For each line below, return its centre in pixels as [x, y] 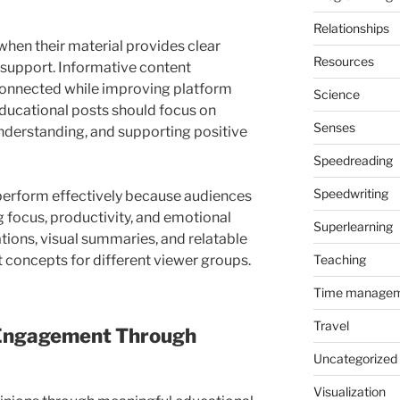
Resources [343, 61]
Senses [334, 127]
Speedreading [353, 160]
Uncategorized [355, 358]
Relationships [351, 28]
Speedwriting [350, 193]
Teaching [339, 259]
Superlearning [353, 226]
